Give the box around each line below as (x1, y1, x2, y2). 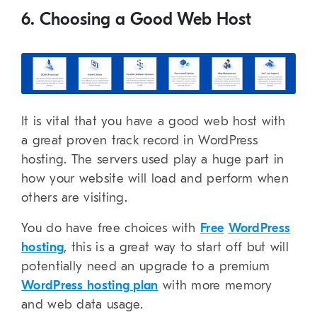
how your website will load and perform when (21, 171, 289, 186)
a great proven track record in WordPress (21, 132, 258, 148)
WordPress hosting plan (21, 277, 158, 293)
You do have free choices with (21, 220, 200, 236)
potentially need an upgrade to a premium (21, 258, 270, 274)
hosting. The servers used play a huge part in (21, 151, 284, 167)
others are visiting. (21, 190, 128, 205)
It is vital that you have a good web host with (21, 113, 286, 129)
